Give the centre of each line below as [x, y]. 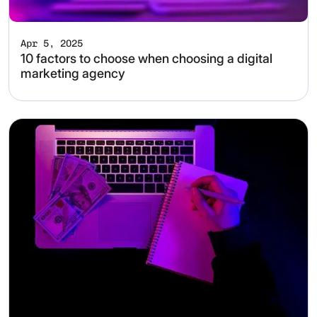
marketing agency [73, 74]
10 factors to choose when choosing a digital [146, 59]
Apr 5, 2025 [52, 44]
